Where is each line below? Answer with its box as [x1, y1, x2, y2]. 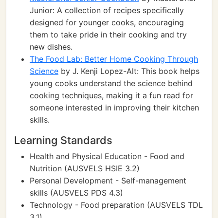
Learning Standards [14, 134, 112, 146]
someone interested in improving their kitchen [30, 103, 199, 112]
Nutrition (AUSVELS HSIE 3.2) [30, 163, 140, 173]
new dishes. [30, 42, 73, 52]
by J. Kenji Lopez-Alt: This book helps [58, 66, 200, 76]
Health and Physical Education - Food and [30, 151, 184, 161]
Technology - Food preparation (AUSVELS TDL [30, 200, 203, 210]
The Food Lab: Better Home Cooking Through [30, 54, 198, 64]
